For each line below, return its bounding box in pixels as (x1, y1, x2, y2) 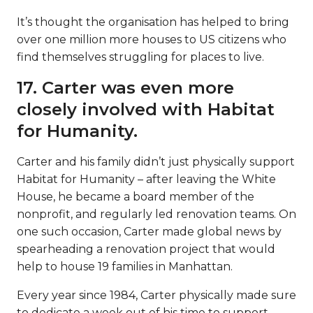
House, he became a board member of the (17, 189, 254, 203)
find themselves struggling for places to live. (17, 50, 264, 64)
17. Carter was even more (17, 77, 234, 98)
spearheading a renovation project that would (17, 242, 275, 256)
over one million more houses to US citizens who (17, 32, 286, 46)
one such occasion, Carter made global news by (17, 224, 282, 238)
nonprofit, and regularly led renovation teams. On (17, 207, 296, 221)
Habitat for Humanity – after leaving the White (17, 172, 276, 186)
